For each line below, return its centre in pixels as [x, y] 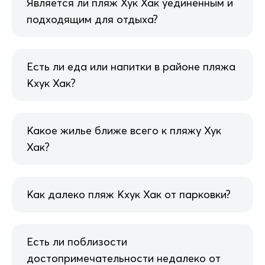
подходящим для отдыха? [92, 20]
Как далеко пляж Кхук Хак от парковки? [129, 195]
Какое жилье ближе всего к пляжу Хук [124, 131]
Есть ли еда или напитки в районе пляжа [131, 67]
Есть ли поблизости [77, 242]
